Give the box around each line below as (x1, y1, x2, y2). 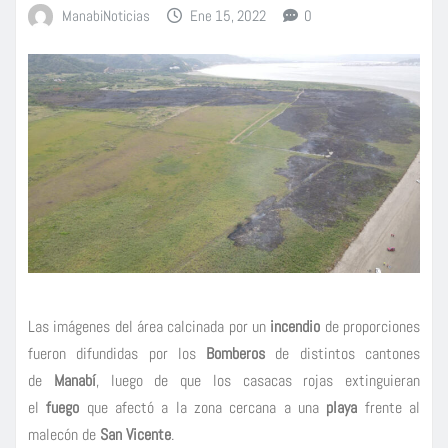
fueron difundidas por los (28, 342, 207, 364)
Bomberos (206, 342, 276, 364)
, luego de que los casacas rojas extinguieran (95, 369, 420, 391)
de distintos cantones (275, 342, 421, 364)
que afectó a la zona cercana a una (86, 396, 327, 418)
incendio (270, 315, 325, 337)
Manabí (53, 369, 96, 391)
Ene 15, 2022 (190, 5, 267, 25)
